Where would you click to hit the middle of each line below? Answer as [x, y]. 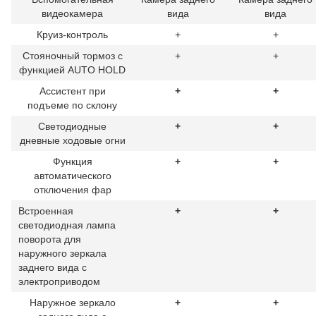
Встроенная [46, 211]
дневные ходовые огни [72, 140]
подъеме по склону [72, 105]
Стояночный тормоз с [72, 55]
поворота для [50, 239]
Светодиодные [72, 126]
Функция [72, 161]
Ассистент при [72, 91]
